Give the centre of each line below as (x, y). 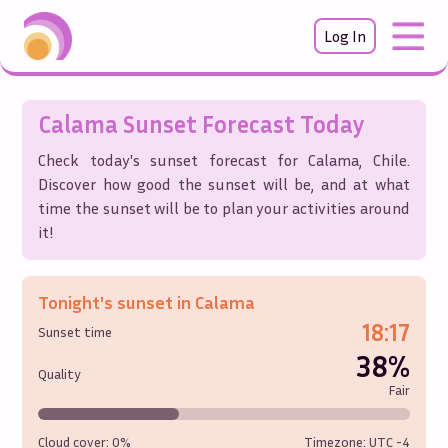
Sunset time (75, 331)
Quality (60, 373)
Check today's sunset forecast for (173, 160)
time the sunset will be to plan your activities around (224, 208)
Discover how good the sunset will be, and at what (224, 184)
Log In (345, 36)
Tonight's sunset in (117, 302)
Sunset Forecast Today (242, 124)
